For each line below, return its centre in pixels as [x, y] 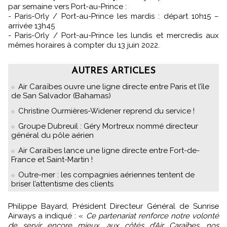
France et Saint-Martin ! [52, 160]
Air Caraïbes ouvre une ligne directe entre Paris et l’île [114, 87]
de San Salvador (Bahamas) [61, 96]
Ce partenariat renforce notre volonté [153, 216]
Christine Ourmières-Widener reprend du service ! [106, 111]
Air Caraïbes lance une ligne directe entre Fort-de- [109, 151]
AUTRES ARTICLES [113, 71]
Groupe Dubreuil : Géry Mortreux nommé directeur [108, 126]
